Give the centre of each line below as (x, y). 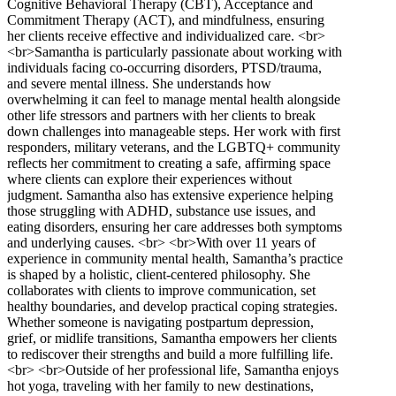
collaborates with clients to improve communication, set (161, 290)
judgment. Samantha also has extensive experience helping (170, 194)
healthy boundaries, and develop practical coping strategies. (172, 306)
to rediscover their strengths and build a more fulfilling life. (170, 354)
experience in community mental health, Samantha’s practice (175, 258)
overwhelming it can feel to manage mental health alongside (174, 99)
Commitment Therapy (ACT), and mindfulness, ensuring (166, 19)
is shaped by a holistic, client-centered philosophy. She (159, 274)
